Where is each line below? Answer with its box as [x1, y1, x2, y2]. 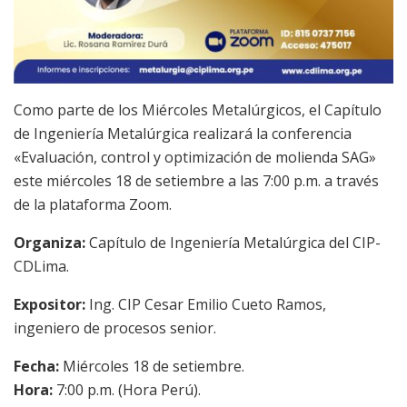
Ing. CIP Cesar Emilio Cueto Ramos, [85, 294, 326, 315]
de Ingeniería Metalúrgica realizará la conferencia [14, 124, 352, 144]
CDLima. [14, 256, 69, 277]
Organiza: [14, 233, 89, 253]
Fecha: [14, 356, 59, 377]
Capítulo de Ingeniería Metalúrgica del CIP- [89, 233, 381, 253]
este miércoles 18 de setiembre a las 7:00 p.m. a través [14, 171, 379, 192]
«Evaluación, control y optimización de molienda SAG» [14, 147, 376, 168]
